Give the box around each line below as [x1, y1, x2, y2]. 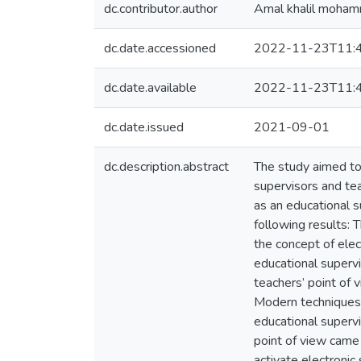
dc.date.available [104, 79, 197, 97]
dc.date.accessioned [104, 39, 216, 57]
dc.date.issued [104, 118, 184, 136]
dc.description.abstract [104, 158, 229, 176]
